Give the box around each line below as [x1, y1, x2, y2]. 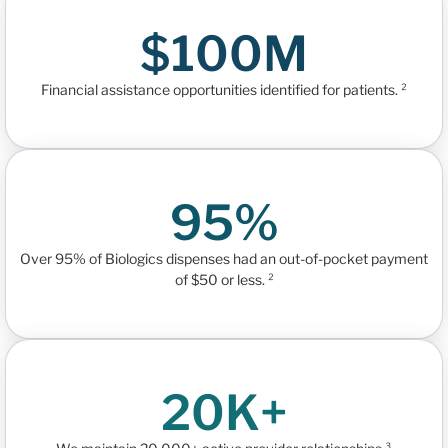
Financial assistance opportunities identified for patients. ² [41, 81, 407, 99]
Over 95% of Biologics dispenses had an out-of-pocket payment [20, 250, 428, 268]
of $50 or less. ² [174, 271, 274, 289]
